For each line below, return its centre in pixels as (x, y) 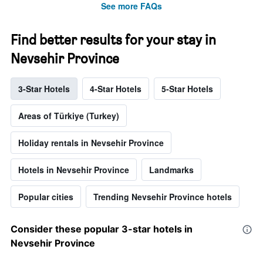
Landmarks (171, 169)
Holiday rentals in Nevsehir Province (91, 142)
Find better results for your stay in (113, 39)
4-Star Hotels (116, 88)
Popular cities (46, 196)
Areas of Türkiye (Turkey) (69, 115)
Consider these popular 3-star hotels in (102, 229)
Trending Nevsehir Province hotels (163, 196)
